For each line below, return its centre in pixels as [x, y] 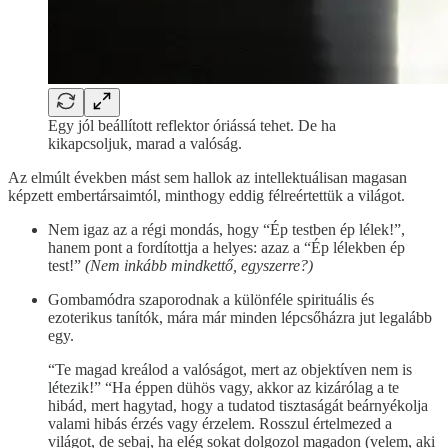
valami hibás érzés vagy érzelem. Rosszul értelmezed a [220, 423]
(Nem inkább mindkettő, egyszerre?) [199, 265]
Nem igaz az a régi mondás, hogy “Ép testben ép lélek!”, [226, 229]
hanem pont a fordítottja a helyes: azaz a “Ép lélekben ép [226, 247]
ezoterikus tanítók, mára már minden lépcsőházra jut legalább [240, 317]
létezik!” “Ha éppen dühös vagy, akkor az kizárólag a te [223, 387]
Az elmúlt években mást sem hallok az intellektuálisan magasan [207, 177]
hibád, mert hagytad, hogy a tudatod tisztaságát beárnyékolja [238, 405]
